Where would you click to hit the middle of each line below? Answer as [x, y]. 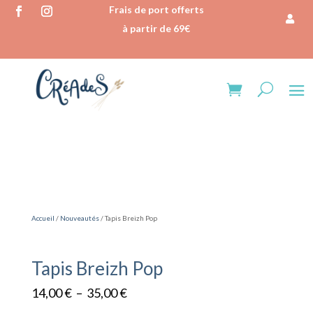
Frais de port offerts [156, 9]
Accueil [43, 218]
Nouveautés [79, 218]
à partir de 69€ [156, 28]
